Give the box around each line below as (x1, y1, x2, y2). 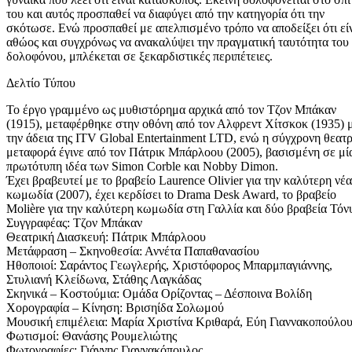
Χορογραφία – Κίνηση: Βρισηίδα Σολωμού (6, 300, 224, 314)
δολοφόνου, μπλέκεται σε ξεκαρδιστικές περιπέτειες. (6, 49, 273, 63)
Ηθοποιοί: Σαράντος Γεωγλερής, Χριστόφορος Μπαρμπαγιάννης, (6, 258, 332, 272)
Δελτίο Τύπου (6, 75, 75, 90)
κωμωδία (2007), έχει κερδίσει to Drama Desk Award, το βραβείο (6, 187, 336, 201)
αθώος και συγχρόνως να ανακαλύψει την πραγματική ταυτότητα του (6, 35, 349, 49)
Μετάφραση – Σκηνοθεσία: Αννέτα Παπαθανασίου (6, 244, 259, 258)
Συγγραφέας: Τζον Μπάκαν (6, 215, 142, 229)
